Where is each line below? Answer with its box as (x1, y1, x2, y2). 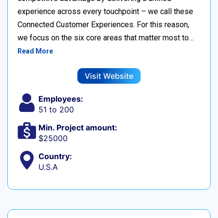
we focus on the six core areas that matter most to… (18, 33, 194, 43)
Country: (38, 151, 72, 162)
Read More (18, 47, 53, 55)
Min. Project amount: (38, 123, 117, 133)
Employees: (38, 94, 83, 104)
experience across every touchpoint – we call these (18, 7, 193, 17)
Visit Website (85, 71, 133, 81)
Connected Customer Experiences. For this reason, (18, 20, 189, 30)
